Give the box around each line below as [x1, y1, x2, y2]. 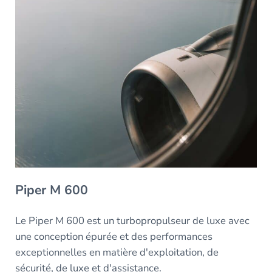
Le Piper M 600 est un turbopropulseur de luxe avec [15, 213, 250, 228]
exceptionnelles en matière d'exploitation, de [15, 245, 219, 259]
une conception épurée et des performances [15, 229, 212, 243]
